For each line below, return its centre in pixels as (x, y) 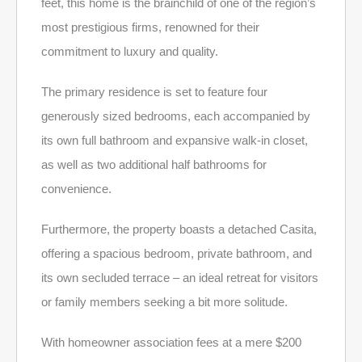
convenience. (76, 188)
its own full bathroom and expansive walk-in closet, (175, 140)
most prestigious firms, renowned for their (150, 27)
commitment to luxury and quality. (130, 51)
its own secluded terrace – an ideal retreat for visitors (180, 277)
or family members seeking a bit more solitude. (164, 301)
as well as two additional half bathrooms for (154, 164)
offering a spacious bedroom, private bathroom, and (177, 253)
